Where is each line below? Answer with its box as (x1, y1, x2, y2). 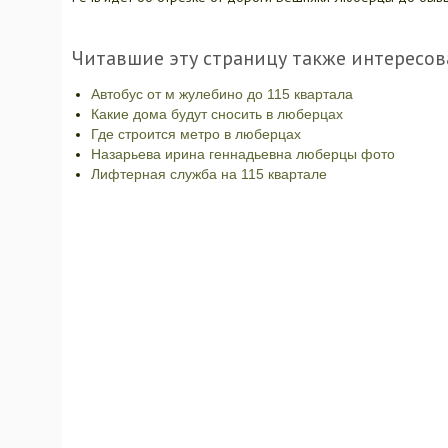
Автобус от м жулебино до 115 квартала (91, 86, 353, 102)
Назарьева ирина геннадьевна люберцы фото (91, 146, 395, 162)
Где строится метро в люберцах (91, 126, 301, 142)
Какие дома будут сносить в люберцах (91, 106, 343, 122)
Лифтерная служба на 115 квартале (91, 166, 327, 182)
